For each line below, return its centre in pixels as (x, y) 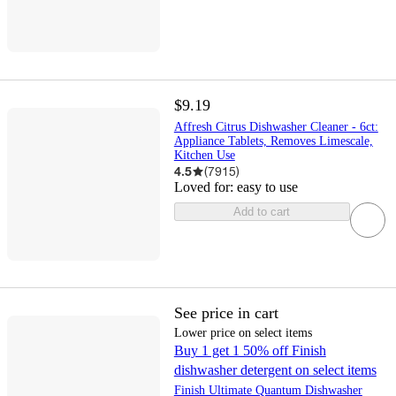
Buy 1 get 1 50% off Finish (250, 351)
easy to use (267, 187)
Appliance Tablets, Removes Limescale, (273, 141)
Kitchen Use (204, 156)
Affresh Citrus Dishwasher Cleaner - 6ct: (276, 127)
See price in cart (226, 313)
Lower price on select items (243, 333)
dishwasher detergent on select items (275, 370)
